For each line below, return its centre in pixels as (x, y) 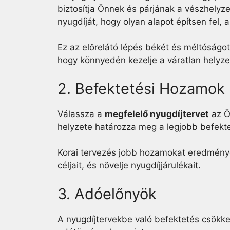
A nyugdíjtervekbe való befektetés (128, 219)
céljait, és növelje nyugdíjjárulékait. (129, 165)
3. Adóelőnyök (107, 194)
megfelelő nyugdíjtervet (157, 114)
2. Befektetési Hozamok (141, 88)
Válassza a (81, 114)
